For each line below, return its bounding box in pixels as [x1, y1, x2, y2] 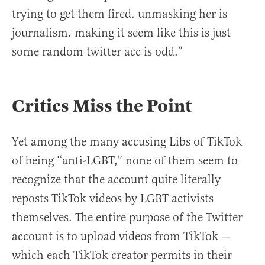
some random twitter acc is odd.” [12, 44, 183, 60]
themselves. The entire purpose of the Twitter [12, 210, 243, 225]
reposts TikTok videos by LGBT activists [12, 191, 214, 206]
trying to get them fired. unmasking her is [12, 7, 227, 22]
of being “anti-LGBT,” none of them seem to [12, 153, 238, 169]
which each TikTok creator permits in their [12, 248, 232, 263]
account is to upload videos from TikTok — [12, 229, 231, 244]
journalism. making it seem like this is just [12, 25, 231, 41]
